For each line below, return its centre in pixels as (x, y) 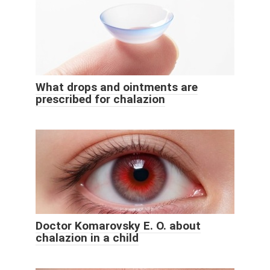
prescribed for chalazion (100, 99)
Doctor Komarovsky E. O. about (118, 226)
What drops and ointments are (117, 87)
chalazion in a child (87, 238)
